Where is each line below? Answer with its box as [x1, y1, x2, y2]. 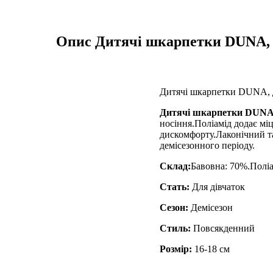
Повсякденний [191, 222, 255, 233]
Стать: [160, 181, 190, 192]
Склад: [160, 160, 191, 171]
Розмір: [160, 243, 192, 254]
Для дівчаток [190, 181, 245, 192]
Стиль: [160, 222, 191, 233]
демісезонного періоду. [160, 140, 255, 151]
